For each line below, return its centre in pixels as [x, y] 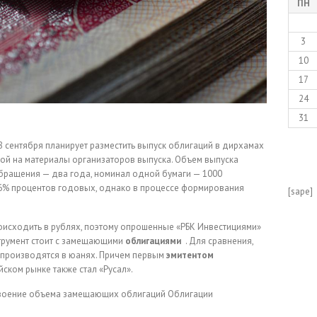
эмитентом [190, 255]
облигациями [153, 241]
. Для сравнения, [218, 241]
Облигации [190, 294]
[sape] [301, 192]
